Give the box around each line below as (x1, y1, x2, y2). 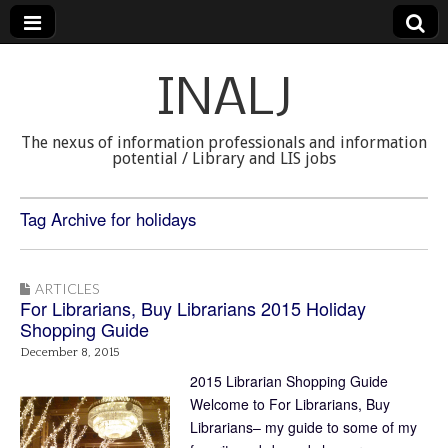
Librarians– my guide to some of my (190, 416, 417, 437)
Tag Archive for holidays (20, 207, 196, 231)
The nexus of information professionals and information (21, 133, 427, 152)
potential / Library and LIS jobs (112, 149, 336, 168)
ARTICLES (35, 280, 99, 297)
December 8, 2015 (20, 346, 120, 359)
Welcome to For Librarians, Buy (190, 393, 390, 414)
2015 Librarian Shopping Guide (190, 370, 388, 391)
